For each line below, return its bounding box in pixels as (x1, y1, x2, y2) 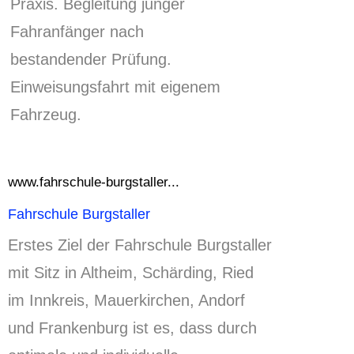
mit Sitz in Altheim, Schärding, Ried (8, 264, 254, 282)
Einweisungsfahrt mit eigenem (10, 77, 220, 96)
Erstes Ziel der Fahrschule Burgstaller (8, 236, 272, 254)
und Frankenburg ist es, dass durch (8, 319, 257, 337)
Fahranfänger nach (10, 22, 144, 40)
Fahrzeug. (10, 105, 81, 123)
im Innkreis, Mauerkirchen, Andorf (8, 292, 245, 310)
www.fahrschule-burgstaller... (8, 173, 179, 190)
